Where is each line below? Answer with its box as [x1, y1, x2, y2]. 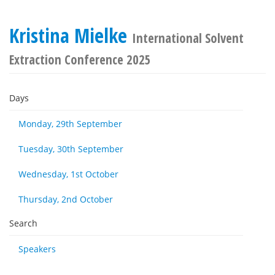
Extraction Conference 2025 [9, 51, 151, 68]
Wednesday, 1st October [18, 168, 118, 180]
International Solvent [132, 29, 244, 47]
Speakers [18, 243, 56, 255]
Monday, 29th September [18, 118, 122, 130]
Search [9, 217, 37, 229]
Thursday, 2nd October [18, 193, 113, 205]
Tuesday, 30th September [18, 143, 123, 155]
